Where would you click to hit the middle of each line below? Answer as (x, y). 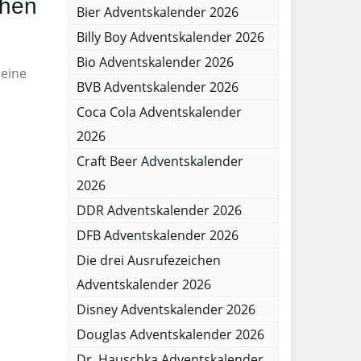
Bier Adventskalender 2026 (157, 12)
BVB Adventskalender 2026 (157, 87)
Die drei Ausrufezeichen (148, 260)
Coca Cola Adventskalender (159, 112)
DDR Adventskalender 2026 (159, 210)
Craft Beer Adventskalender (160, 161)
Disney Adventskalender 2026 (166, 309)
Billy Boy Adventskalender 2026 (170, 37)
